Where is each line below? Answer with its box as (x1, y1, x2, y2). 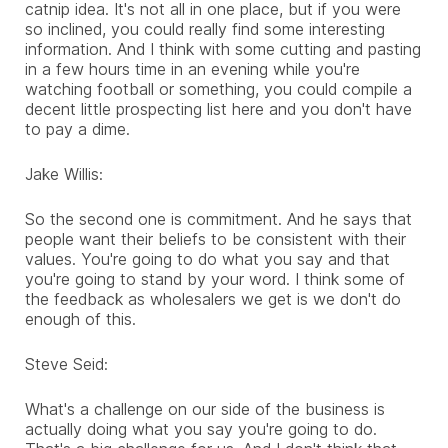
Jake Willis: (25, 163, 103, 184)
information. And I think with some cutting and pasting (25, 38, 421, 59)
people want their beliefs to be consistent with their (25, 228, 406, 249)
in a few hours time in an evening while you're (25, 58, 360, 79)
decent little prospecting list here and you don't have (25, 98, 412, 119)
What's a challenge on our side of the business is (25, 398, 385, 419)
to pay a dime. (25, 118, 130, 139)
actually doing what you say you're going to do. (25, 418, 377, 439)
